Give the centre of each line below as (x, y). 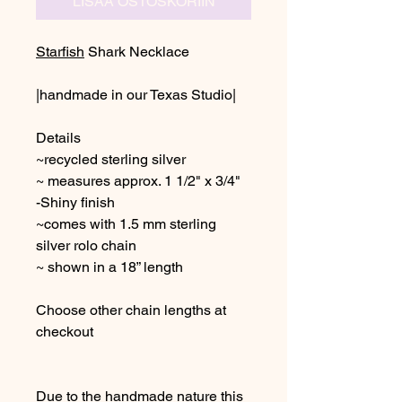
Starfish (60, 52)
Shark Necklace (137, 52)
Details (58, 138)
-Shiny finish (75, 202)
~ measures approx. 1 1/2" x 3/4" (138, 181)
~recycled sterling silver (111, 159)
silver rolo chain (86, 245)
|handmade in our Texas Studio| (136, 95)
